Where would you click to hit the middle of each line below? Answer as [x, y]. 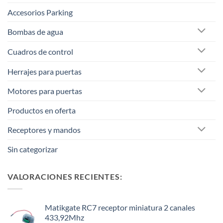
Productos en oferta [42, 111]
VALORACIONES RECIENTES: [65, 176]
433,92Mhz [64, 217]
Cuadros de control [40, 51]
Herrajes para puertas [45, 71]
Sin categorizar [33, 149]
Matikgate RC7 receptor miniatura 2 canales [120, 207]
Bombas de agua [35, 31]
